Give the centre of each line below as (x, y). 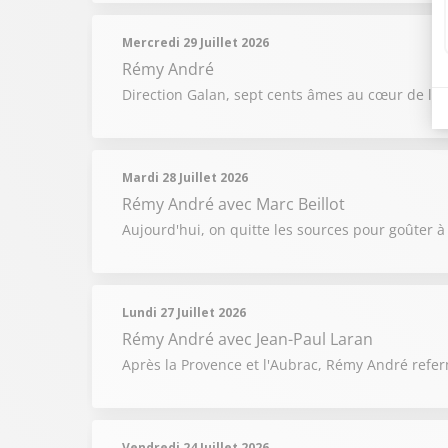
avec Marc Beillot (281, 204)
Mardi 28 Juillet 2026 (185, 177)
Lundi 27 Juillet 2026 (184, 312)
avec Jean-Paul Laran (295, 339)
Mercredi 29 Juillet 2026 (195, 42)
